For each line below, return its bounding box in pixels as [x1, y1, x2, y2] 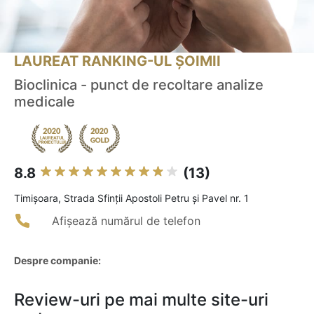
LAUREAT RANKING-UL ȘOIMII [14, 53, 221, 70]
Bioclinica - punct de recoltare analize [14, 76, 264, 94]
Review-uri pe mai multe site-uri [14, 289, 268, 310]
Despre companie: [14, 254, 101, 267]
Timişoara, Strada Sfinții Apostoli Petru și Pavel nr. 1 [14, 192, 249, 205]
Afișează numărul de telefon [52, 214, 200, 228]
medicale [14, 93, 75, 111]
